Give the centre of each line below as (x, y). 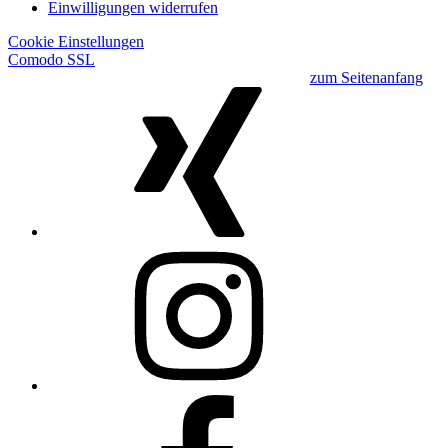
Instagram (78, 249)
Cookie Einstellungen (76, 42)
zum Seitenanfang (366, 78)
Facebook (78, 403)
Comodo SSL (51, 60)
